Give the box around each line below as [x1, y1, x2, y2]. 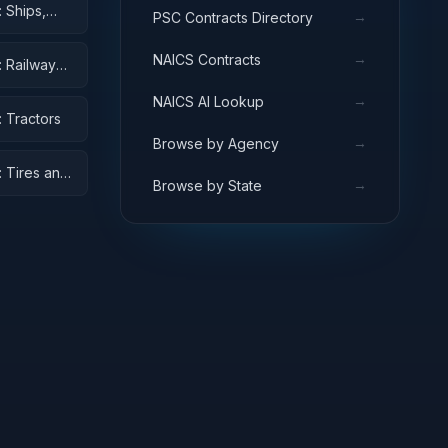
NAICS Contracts [153, 50, 261, 68]
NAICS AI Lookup [153, 92, 264, 110]
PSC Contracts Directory [153, 8, 313, 26]
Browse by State [153, 176, 262, 194]
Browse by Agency [153, 134, 279, 152]
